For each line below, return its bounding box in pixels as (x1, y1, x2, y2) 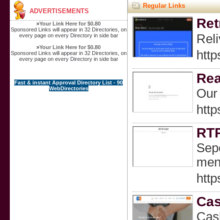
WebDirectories (49, 85, 88, 91)
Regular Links (142, 2, 185, 9)
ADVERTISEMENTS (29, 7, 89, 15)
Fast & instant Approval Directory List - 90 (14, 80, 123, 85)
